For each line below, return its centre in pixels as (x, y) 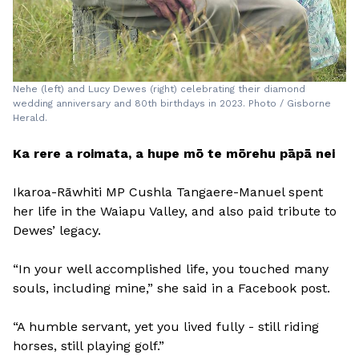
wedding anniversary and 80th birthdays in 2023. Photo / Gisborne (172, 103)
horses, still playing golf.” (89, 346)
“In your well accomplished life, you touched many (171, 269)
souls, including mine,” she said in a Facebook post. (171, 288)
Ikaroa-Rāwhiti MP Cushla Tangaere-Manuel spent (168, 192)
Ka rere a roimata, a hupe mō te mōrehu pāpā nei (174, 153)
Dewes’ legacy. (57, 230)
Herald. (30, 118)
